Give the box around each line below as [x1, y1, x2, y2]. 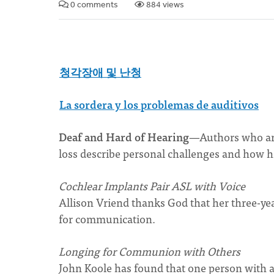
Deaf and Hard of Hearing [59, 128, 189, 146]
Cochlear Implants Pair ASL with [59, 177, 218, 194]
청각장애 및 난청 [59, 63, 141, 81]
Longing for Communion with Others [59, 242, 240, 260]
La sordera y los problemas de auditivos [59, 95, 259, 113]
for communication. [59, 210, 155, 228]
